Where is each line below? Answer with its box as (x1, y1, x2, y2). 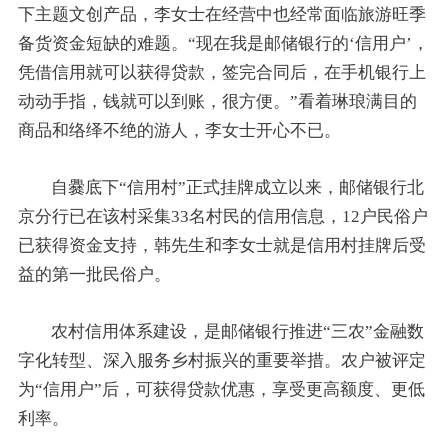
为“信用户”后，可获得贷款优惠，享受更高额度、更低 (17, 379, 425, 399)
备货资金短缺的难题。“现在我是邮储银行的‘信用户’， (17, 33, 429, 53)
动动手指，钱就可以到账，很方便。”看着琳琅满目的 (17, 91, 417, 111)
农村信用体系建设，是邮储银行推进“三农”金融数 (51, 321, 425, 341)
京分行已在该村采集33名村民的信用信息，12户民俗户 (17, 206, 428, 226)
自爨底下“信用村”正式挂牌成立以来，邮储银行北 (51, 177, 425, 197)
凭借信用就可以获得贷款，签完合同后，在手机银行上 (17, 62, 426, 82)
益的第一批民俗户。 (17, 264, 171, 284)
